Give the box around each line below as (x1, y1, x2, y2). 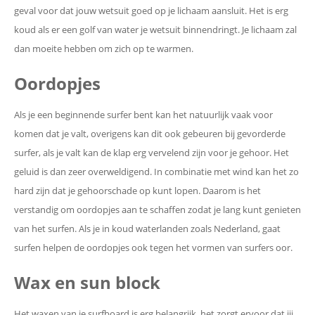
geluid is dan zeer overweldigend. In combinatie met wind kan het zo (14, 165, 299, 178)
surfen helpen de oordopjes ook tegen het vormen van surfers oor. (14, 240, 295, 254)
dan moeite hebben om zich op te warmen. (14, 41, 195, 55)
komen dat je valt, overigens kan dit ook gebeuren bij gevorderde (14, 127, 285, 140)
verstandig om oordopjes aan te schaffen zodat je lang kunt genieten (14, 202, 301, 216)
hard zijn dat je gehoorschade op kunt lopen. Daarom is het (14, 184, 261, 197)
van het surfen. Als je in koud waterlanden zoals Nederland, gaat (14, 221, 281, 235)
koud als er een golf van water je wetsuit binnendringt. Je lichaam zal (14, 22, 297, 36)
